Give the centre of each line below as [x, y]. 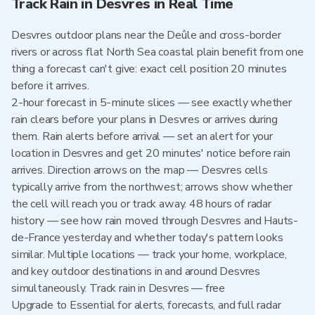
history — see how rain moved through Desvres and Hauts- [155, 221]
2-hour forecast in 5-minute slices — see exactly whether [152, 103]
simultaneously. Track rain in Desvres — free [118, 288]
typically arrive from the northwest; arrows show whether [152, 187]
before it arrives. [50, 86]
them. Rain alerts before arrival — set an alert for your [142, 136]
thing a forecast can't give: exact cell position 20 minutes [149, 69]
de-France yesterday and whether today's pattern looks [147, 238]
